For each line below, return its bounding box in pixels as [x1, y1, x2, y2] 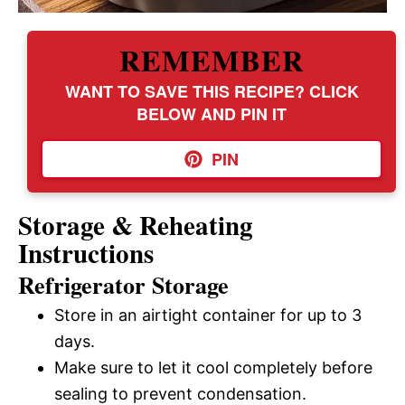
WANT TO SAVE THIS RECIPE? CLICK [64, 79, 359, 103]
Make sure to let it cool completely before [54, 358, 372, 378]
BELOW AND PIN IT [137, 101, 287, 126]
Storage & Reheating [18, 206, 253, 245]
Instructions [18, 234, 154, 273]
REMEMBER [119, 38, 304, 81]
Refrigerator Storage [18, 268, 229, 303]
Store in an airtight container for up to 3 [54, 306, 362, 325]
